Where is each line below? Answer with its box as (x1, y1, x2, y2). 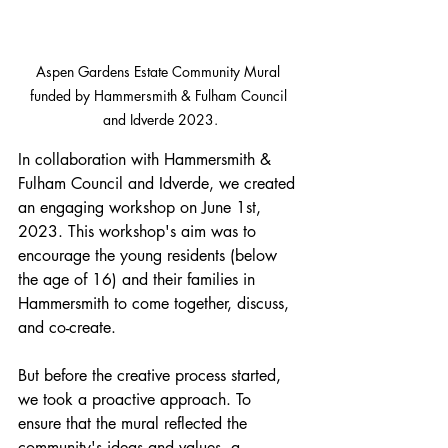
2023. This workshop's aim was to (18, 220, 261, 242)
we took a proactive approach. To (18, 388, 256, 410)
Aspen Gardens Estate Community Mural (36, 61, 284, 81)
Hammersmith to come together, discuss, (18, 292, 294, 314)
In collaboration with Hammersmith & (18, 148, 276, 170)
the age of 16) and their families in (18, 268, 260, 290)
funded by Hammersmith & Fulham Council (29, 85, 291, 105)
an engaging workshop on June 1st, (18, 196, 266, 218)
